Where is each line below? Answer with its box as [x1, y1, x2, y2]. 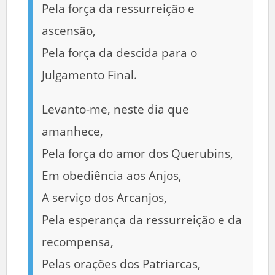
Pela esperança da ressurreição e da [42, 211, 242, 228]
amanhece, [42, 123, 103, 139]
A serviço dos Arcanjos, [42, 189, 167, 206]
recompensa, [42, 233, 114, 250]
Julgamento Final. [42, 66, 137, 83]
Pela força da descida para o [42, 44, 197, 61]
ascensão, [42, 22, 96, 39]
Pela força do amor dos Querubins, [42, 145, 233, 161]
